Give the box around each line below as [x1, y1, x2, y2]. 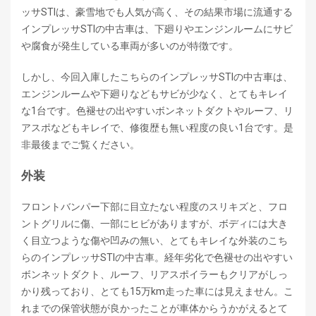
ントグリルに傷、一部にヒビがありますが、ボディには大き [21, 217, 288, 229]
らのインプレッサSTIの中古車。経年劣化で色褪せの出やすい [21, 251, 293, 263]
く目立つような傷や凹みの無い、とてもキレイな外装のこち [21, 234, 288, 246]
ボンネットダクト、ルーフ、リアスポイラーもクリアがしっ [21, 268, 288, 280]
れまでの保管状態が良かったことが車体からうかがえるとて [21, 302, 288, 314]
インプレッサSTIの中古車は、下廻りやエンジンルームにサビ [21, 23, 293, 35]
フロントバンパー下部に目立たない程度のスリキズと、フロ [21, 200, 288, 212]
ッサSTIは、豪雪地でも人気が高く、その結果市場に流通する [21, 6, 293, 18]
